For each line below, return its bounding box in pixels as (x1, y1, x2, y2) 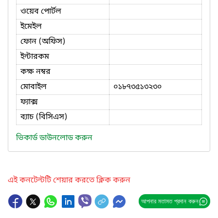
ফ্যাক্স (20, 96, 38, 108)
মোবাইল (20, 81, 47, 92)
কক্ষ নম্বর (20, 66, 51, 77)
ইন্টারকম (20, 51, 49, 62)
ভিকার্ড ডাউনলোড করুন (16, 132, 92, 144)
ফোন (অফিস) (20, 36, 66, 47)
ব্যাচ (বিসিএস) (20, 111, 68, 123)
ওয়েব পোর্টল (20, 6, 61, 17)
